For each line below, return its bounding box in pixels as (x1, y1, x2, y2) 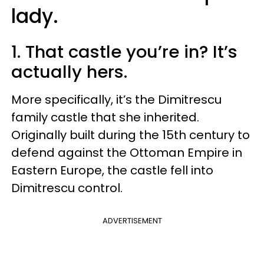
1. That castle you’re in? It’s (11, 39, 237, 64)
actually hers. (11, 60, 127, 84)
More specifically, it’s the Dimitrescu (11, 91, 222, 108)
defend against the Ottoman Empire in (11, 144, 242, 161)
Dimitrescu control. (11, 179, 123, 196)
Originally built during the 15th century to (11, 126, 250, 143)
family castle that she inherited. (11, 108, 199, 126)
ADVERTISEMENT (102, 214, 162, 226)
